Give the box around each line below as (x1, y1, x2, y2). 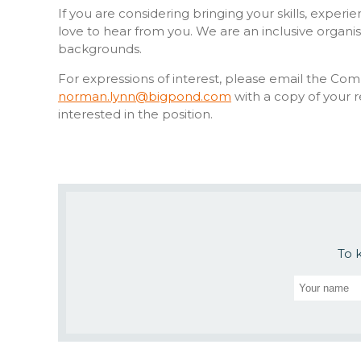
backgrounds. (58, 40, 142, 56)
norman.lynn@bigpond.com (58, 88, 231, 104)
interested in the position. (58, 106, 213, 122)
